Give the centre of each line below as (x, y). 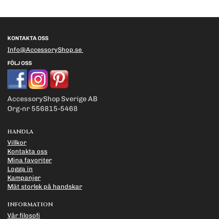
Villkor (17, 142)
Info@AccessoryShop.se (44, 49)
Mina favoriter (30, 160)
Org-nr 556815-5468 (43, 108)
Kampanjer (24, 177)
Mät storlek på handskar (45, 186)
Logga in (20, 169)
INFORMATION (30, 204)
